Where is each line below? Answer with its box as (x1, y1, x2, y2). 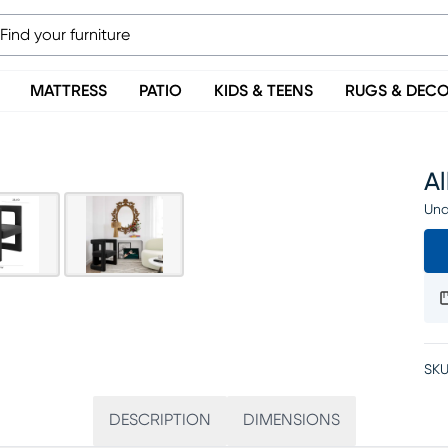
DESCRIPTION (108, 412, 211, 428)
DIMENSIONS (242, 412, 340, 428)
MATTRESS (30, 83, 107, 99)
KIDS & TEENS (214, 83, 313, 99)
